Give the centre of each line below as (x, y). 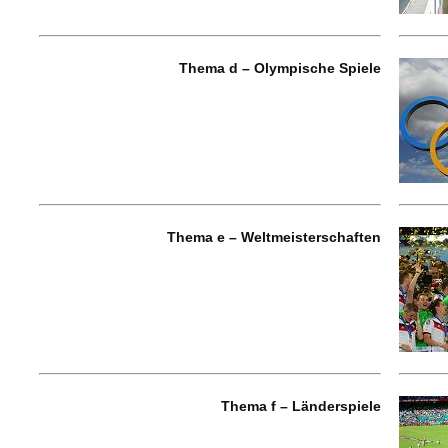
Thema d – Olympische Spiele (280, 68)
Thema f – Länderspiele (301, 406)
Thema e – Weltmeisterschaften (274, 237)
